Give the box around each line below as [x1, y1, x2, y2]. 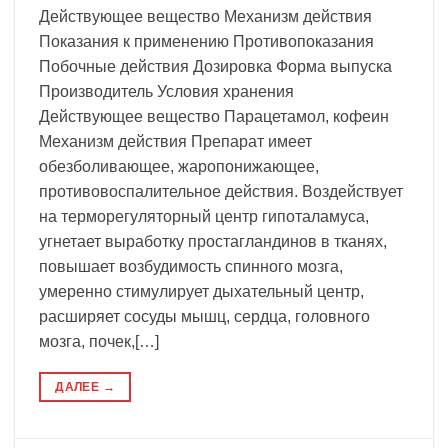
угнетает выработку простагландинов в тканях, [39, 233, 387, 251]
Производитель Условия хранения [39, 83, 306, 101]
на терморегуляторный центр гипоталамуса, [39, 208, 369, 226]
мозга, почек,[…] [39, 333, 159, 351]
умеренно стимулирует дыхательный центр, [39, 283, 364, 301]
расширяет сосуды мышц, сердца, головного [39, 308, 370, 326]
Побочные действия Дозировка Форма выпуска [39, 58, 392, 76]
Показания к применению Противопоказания [39, 33, 374, 51]
